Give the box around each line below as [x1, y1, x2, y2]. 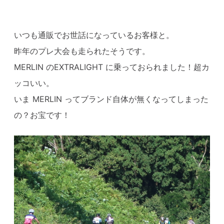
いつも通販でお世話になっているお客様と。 [14, 29, 174, 40]
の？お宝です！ [14, 109, 70, 120]
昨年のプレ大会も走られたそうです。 [14, 45, 150, 56]
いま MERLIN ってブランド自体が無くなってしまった [14, 93, 208, 104]
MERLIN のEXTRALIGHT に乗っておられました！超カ [14, 61, 209, 72]
